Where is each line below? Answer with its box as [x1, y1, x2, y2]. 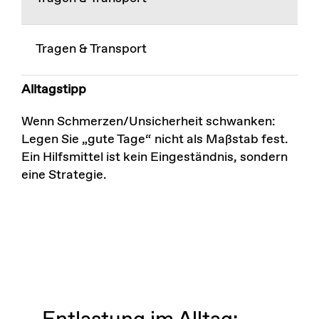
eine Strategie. [21, 167, 107, 184]
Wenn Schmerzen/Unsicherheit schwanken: [21, 113, 276, 131]
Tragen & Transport [35, 41, 147, 58]
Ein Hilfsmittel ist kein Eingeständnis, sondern [21, 149, 288, 167]
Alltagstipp [21, 81, 86, 99]
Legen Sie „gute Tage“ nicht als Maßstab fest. [21, 131, 288, 149]
